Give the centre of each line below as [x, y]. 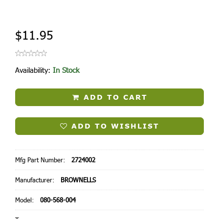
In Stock [66, 70]
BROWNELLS [78, 180]
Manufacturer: [36, 180]
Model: [26, 200]
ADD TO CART [114, 98]
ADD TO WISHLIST [113, 126]
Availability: [34, 70]
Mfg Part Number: [41, 160]
